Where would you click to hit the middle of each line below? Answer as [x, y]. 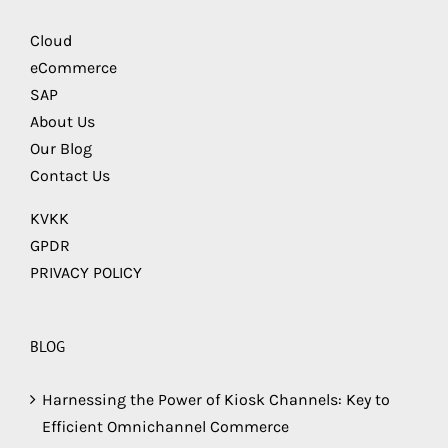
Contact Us [70, 175]
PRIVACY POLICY [86, 272]
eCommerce [73, 67]
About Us [62, 121]
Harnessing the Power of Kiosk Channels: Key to [216, 399]
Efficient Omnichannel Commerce [165, 426]
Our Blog [61, 148]
